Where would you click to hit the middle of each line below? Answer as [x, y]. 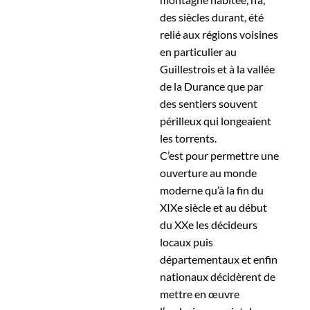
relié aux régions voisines [219, 34]
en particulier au [199, 52]
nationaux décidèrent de [218, 276]
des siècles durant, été [212, 17]
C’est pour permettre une [220, 155]
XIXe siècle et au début [214, 207]
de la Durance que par [212, 86]
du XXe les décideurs [209, 225]
